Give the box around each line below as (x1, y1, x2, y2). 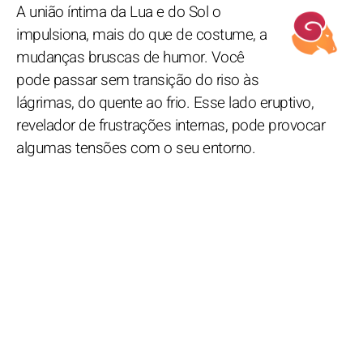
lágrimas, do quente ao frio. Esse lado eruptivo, (16, 91, 314, 114)
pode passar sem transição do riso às (16, 68, 258, 92)
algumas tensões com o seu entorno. (16, 136, 255, 160)
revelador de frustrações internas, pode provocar (16, 113, 325, 137)
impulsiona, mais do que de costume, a (16, 23, 267, 46)
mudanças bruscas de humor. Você (16, 45, 245, 69)
